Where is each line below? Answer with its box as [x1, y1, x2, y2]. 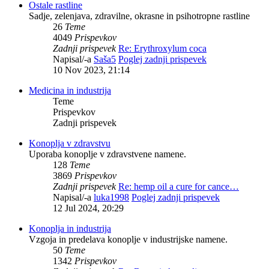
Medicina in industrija [29, 85, 111, 96]
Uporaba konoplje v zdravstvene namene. [29, 149, 186, 160]
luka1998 [94, 192, 129, 203]
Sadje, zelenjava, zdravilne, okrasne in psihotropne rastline [29, 11, 250, 22]
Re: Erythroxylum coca [118, 43, 207, 54]
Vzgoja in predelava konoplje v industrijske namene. [29, 234, 228, 245]
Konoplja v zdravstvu [29, 138, 110, 149]
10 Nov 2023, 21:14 [53, 65, 130, 76]
